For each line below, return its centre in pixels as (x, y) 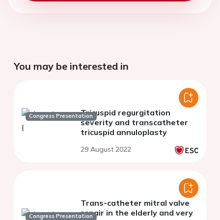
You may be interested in (71, 66)
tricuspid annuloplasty (124, 132)
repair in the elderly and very (137, 213)
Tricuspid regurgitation (125, 113)
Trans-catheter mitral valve (135, 203)
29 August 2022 (106, 150)
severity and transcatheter (134, 123)
